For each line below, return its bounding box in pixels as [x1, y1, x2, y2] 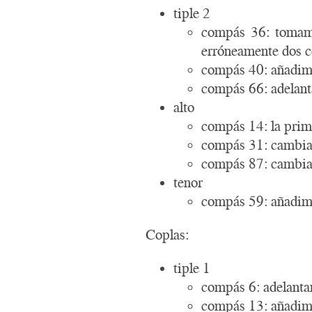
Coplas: [146, 226, 189, 242]
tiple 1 [173, 259, 211, 276]
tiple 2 [173, 4, 211, 21]
